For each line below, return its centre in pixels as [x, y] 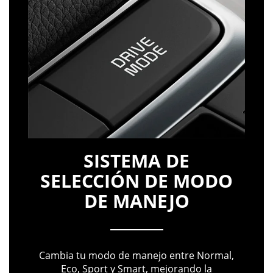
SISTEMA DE [136, 160]
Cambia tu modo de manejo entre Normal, [136, 255]
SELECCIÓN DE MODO [136, 180]
